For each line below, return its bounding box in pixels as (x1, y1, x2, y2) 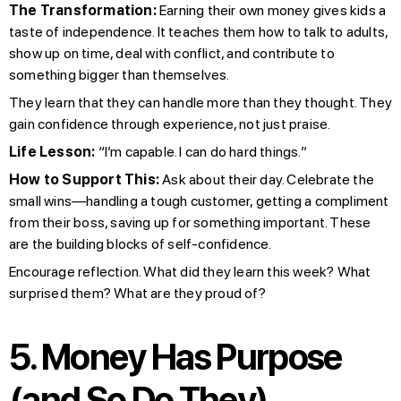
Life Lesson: (9, 142, 96, 160)
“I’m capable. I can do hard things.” (95, 142, 307, 160)
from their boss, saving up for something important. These (9, 213, 371, 231)
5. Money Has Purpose (9, 335, 342, 379)
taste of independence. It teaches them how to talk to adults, (9, 22, 388, 40)
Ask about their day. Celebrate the (159, 170, 374, 188)
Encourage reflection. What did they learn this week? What (9, 262, 371, 280)
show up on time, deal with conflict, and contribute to (9, 44, 335, 62)
